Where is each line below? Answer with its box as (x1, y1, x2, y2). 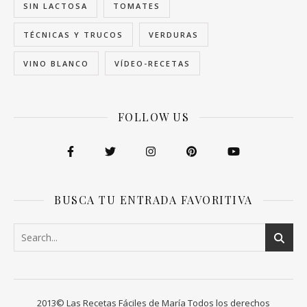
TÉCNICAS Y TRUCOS (23, 29, 123, 40)
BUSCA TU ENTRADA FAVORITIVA (54, 193, 253, 208)
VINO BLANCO (23, 58, 89, 69)
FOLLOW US (117, 110, 190, 125)
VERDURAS (149, 29, 199, 40)
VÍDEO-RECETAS (114, 58, 191, 69)
